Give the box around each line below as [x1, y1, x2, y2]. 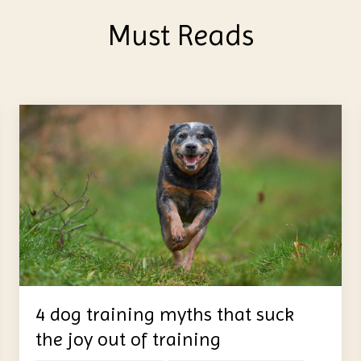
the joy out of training [35, 327, 221, 351]
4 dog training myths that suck [35, 302, 294, 326]
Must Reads [107, 18, 254, 52]
